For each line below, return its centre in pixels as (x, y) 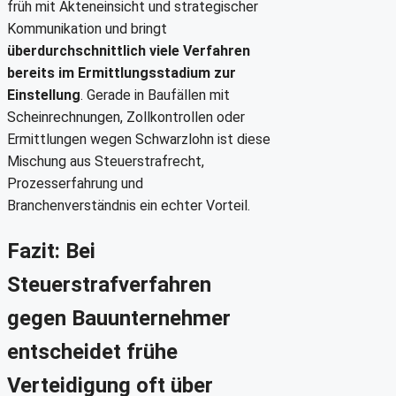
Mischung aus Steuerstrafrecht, (106, 162)
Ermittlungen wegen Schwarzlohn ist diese (139, 140)
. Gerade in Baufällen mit (155, 95)
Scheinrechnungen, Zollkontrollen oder (126, 118)
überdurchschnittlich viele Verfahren (129, 51)
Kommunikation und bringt (87, 29)
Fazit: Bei (51, 251)
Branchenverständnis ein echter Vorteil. (129, 206)
